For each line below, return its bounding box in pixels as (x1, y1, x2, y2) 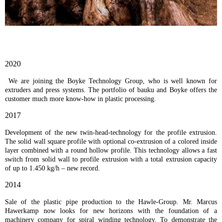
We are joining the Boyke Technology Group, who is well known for (5, 77, 217, 85)
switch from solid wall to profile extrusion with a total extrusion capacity (5, 156, 217, 164)
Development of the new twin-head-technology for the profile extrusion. (5, 129, 217, 137)
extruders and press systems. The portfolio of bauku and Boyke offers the (5, 86, 217, 94)
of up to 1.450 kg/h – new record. (5, 165, 100, 172)
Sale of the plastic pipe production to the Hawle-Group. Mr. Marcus (5, 198, 217, 206)
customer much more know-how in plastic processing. (5, 95, 156, 103)
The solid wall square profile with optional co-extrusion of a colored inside (5, 138, 217, 146)
